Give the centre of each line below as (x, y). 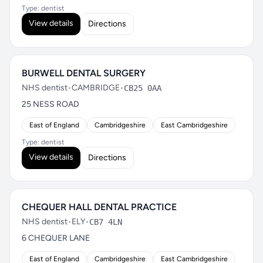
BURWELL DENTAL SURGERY (84, 73)
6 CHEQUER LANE (56, 238)
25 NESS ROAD (50, 104)
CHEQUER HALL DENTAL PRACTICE (99, 207)
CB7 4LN (106, 222)
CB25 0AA (143, 88)
